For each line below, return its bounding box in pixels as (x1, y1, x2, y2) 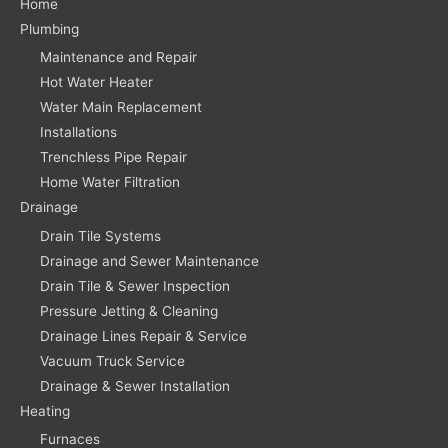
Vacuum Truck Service (40, 352, 185, 369)
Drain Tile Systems (40, 227, 161, 244)
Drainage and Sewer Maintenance (40, 252, 259, 269)
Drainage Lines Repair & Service (40, 327, 247, 344)
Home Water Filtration (40, 174, 180, 191)
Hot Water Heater (40, 74, 153, 91)
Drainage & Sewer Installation (40, 377, 230, 394)
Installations (40, 124, 117, 141)
